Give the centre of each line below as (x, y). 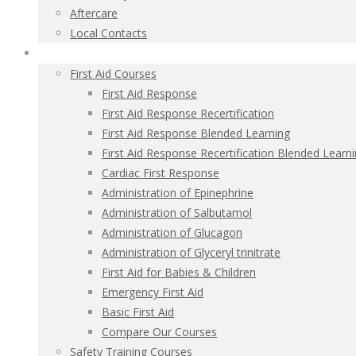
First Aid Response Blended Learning (196, 133)
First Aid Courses (113, 74)
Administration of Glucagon (172, 232)
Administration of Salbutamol (177, 213)
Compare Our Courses (159, 332)
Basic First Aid (138, 312)
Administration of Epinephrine (178, 193)
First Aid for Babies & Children (179, 272)
